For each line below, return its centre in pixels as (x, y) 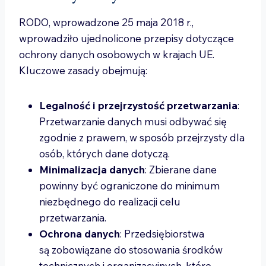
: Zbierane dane (181, 170)
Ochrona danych (80, 234)
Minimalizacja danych (92, 170)
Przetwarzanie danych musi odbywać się (133, 121)
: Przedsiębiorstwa (162, 234)
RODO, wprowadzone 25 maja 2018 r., (106, 22)
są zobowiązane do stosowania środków (131, 250)
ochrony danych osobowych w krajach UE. (117, 54)
